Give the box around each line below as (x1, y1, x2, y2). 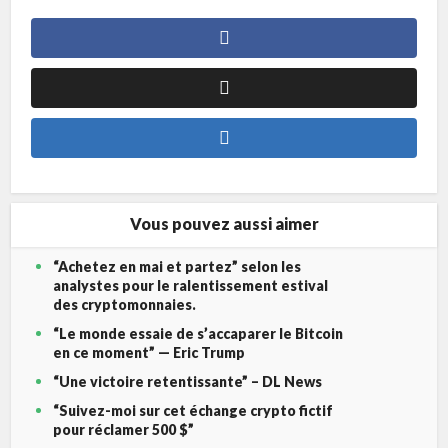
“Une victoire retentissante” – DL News (53, 372, 323, 390)
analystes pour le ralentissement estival (53, 276, 329, 294)
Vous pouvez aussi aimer (129, 213, 319, 233)
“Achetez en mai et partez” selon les (53, 257, 302, 275)
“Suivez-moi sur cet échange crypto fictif (53, 401, 334, 419)
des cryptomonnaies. (53, 295, 197, 313)
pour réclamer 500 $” (53, 420, 195, 438)
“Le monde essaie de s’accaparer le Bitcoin (53, 324, 344, 342)
